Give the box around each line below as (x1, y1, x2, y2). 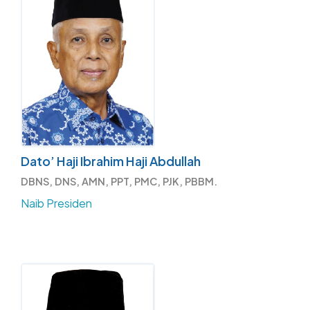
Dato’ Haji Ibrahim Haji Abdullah (21, 150, 201, 171)
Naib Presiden (21, 193, 92, 212)
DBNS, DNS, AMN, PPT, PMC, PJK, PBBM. (21, 172, 217, 190)
